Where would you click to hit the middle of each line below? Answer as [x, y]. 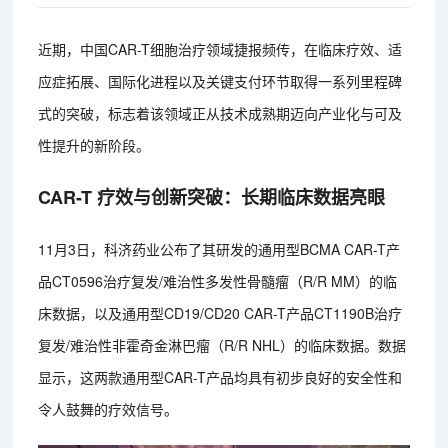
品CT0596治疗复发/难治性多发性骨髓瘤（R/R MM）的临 [218, 280]
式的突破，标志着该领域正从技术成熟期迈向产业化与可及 [220, 112]
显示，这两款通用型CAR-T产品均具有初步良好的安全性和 [220, 376]
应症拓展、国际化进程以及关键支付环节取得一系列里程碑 [220, 80]
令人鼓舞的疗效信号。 [108, 408]
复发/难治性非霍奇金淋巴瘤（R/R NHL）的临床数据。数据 [222, 344]
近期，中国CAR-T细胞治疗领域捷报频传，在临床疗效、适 [220, 48]
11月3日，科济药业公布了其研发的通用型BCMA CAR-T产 [219, 248]
